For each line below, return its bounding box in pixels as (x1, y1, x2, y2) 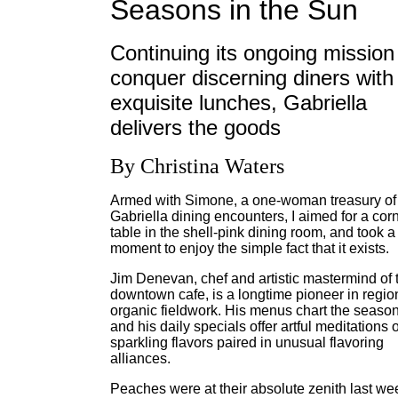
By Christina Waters (110, 155, 284, 178)
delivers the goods (110, 115, 281, 139)
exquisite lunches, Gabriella (110, 91, 367, 115)
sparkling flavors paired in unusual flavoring (110, 335, 384, 350)
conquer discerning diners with (110, 66, 394, 90)
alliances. (110, 351, 171, 366)
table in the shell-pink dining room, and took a (110, 225, 395, 240)
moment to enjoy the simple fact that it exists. (110, 241, 389, 256)
